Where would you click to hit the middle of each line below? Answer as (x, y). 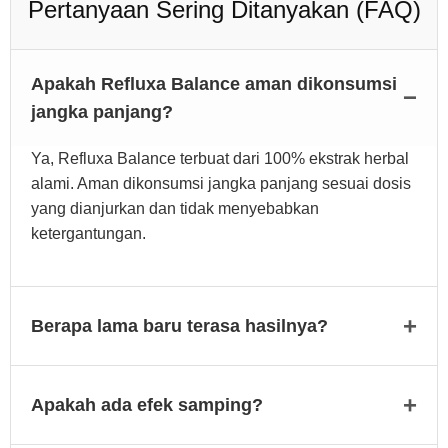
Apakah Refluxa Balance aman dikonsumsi (214, 84)
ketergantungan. (88, 234)
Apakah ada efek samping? (147, 405)
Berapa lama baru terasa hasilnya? (179, 326)
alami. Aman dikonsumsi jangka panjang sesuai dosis (221, 184)
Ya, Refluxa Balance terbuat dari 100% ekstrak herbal (220, 159)
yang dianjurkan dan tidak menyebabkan (175, 209)
